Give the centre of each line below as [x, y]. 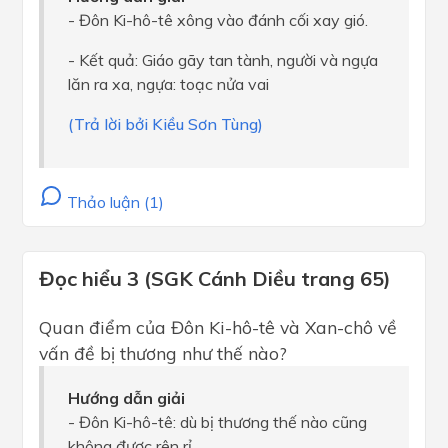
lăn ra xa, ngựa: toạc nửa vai [168, 84]
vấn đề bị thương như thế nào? [163, 353]
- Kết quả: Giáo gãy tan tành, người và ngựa [223, 60]
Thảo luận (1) [113, 202]
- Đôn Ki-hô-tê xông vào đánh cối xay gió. [218, 20]
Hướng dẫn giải [126, 398]
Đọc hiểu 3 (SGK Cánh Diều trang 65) [215, 278]
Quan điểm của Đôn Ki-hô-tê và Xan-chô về [218, 327]
